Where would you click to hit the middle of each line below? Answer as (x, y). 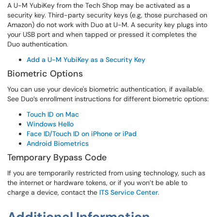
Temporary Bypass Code (57, 157)
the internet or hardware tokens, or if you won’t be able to (97, 183)
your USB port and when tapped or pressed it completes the (102, 34)
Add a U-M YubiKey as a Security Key (86, 60)
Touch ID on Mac (53, 114)
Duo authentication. (38, 44)
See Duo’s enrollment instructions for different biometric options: (108, 99)
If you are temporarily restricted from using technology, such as (106, 173)
